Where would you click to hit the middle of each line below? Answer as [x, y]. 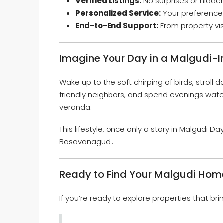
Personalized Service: [118, 13]
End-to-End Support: [117, 25]
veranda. [75, 107]
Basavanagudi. [86, 141]
